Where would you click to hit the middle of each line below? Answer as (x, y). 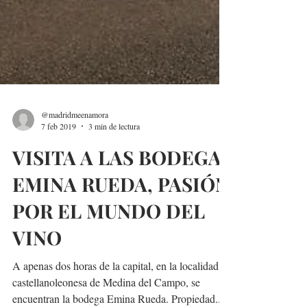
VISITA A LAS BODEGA (117, 256)
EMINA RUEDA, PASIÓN (121, 283)
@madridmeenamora (75, 213)
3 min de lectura (114, 225)
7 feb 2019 (59, 225)
